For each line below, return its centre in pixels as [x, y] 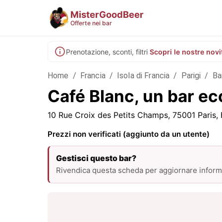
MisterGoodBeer [107, 14]
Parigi [191, 76]
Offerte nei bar [91, 23]
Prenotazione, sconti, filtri [107, 52]
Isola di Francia [143, 76]
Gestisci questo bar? [96, 158]
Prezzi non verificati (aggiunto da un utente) [129, 134]
